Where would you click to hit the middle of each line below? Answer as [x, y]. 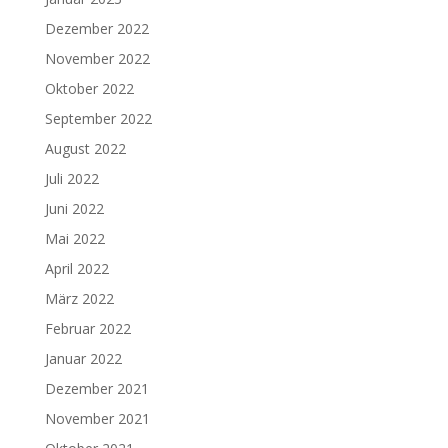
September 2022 [98, 119]
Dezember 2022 [96, 29]
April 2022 [76, 269]
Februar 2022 [87, 329]
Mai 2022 [74, 239]
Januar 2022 [83, 359]
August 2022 [85, 149]
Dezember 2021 [96, 389]
